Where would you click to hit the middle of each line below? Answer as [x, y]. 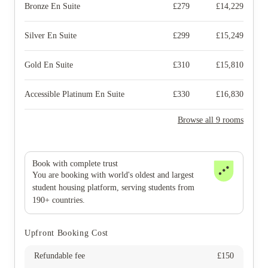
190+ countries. [59, 200]
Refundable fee [60, 256]
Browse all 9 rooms [211, 120]
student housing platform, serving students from [113, 188]
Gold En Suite [49, 65]
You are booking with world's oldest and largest [113, 175]
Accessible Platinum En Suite [74, 94]
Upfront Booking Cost [66, 233]
